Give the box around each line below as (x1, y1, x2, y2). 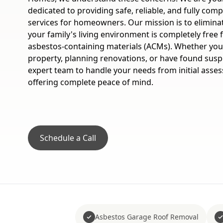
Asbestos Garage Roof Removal (95, 212, 199, 222)
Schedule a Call (40, 132, 96, 143)
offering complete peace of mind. (28, 77, 153, 88)
